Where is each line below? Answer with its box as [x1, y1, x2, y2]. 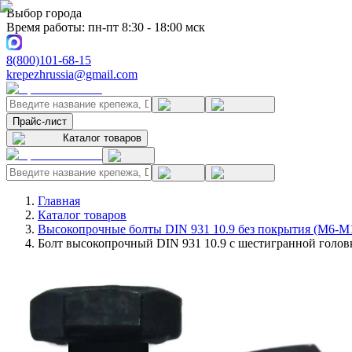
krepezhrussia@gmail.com [6, 68, 137, 81]
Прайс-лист [13, 115, 67, 127]
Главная [38, 194, 80, 207]
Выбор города [6, 6, 82, 20]
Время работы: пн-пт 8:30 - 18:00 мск [6, 20, 205, 34]
